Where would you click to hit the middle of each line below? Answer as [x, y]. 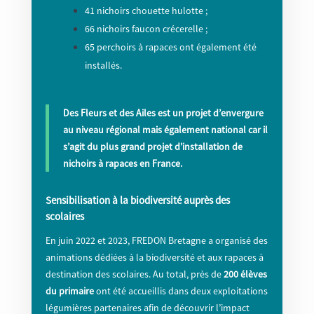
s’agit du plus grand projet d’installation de [152, 147]
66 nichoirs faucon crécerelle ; [146, 29]
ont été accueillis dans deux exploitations [180, 291]
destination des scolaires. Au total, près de [134, 274]
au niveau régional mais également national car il [165, 130]
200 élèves [245, 274]
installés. [103, 66]
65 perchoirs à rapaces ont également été [170, 47]
